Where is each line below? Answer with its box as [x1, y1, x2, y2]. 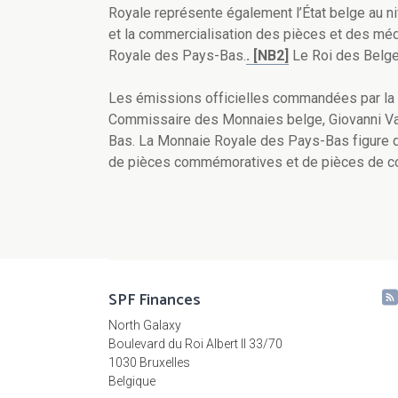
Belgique [108, 374, 155, 388]
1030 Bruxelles [108, 355, 190, 370]
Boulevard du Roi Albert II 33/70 [108, 337, 283, 351]
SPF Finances [108, 287, 201, 314]
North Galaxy [108, 318, 181, 332]
